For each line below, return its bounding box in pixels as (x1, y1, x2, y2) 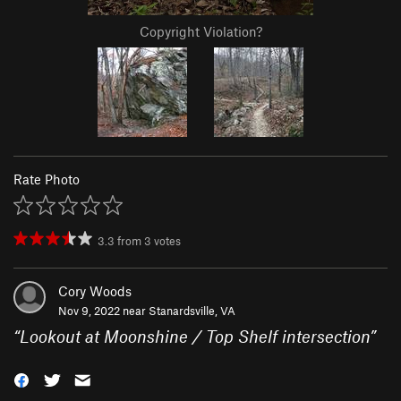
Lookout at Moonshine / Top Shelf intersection (20, 326, 370, 347)
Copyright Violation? (139, 23, 262, 40)
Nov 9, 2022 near (58, 303, 149, 319)
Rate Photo (13, 171, 80, 188)
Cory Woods (58, 283, 132, 300)
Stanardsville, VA (149, 303, 235, 319)
